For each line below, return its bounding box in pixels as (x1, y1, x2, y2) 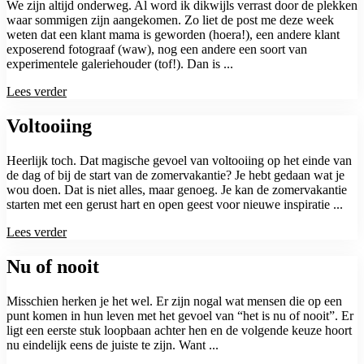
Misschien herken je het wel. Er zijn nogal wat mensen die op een (6, 293, 342, 308)
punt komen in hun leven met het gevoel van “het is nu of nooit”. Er (6, 308, 353, 323)
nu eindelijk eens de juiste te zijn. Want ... (6, 337, 219, 352)
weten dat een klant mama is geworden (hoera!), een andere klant (6, 28, 340, 42)
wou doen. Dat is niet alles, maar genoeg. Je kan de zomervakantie (6, 182, 347, 197)
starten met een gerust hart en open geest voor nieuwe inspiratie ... (6, 197, 343, 211)
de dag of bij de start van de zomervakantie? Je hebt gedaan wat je (6, 167, 344, 182)
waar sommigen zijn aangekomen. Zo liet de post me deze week (6, 13, 334, 28)
